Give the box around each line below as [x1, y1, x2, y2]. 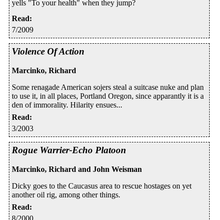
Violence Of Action [12, 46, 84, 57]
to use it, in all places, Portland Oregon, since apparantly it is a [12, 92, 204, 101]
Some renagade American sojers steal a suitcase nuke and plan [12, 83, 204, 92]
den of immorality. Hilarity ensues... [12, 101, 122, 110]
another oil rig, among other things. [12, 190, 120, 199]
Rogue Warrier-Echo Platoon [12, 145, 126, 156]
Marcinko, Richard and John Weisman [12, 165, 142, 173]
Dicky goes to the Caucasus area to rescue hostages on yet [12, 181, 192, 190]
